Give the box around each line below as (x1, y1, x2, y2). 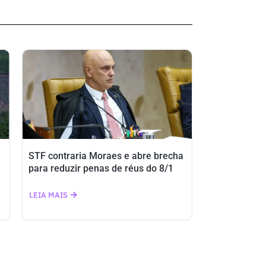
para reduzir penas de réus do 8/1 (28, 163, 173, 174)
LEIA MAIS (28, 190, 68, 200)
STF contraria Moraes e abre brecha (28, 150, 183, 161)
